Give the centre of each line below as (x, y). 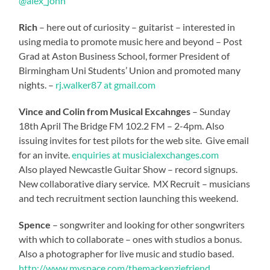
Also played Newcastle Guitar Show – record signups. (129, 169)
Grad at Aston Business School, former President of (124, 55)
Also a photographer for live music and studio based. (127, 253)
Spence (35, 224)
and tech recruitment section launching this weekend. (129, 198)
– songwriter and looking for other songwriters (148, 224)
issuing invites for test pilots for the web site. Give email (134, 140)
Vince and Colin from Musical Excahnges (105, 111)
